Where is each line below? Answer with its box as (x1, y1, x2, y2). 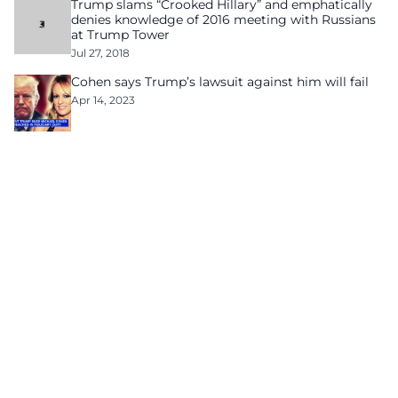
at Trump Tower (71, 27, 170, 43)
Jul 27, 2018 (71, 46, 130, 60)
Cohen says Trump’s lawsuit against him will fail (71, 74, 369, 90)
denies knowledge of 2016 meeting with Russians (71, 12, 376, 28)
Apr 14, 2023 (71, 93, 135, 107)
